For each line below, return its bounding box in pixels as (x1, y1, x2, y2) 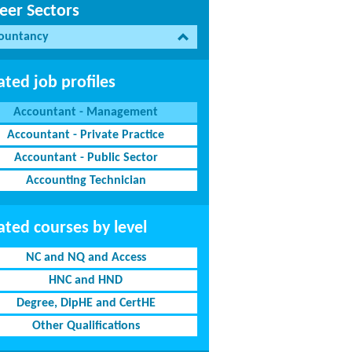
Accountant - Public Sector (13, 152, 158, 164)
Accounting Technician (25, 174, 146, 187)
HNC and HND (49, 274, 123, 287)
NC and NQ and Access (25, 251, 146, 264)
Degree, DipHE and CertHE (16, 297, 156, 310)
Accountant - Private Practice (7, 129, 165, 141)
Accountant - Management (13, 106, 159, 119)
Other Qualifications (31, 320, 140, 332)
